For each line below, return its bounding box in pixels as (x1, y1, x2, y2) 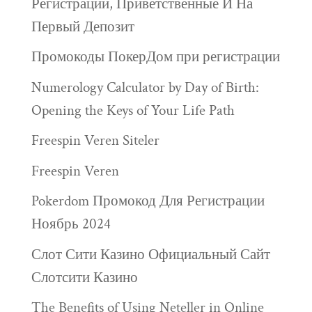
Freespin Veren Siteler (31, 131, 159, 150)
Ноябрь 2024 (31, 214, 111, 234)
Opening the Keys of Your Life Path (31, 100, 235, 120)
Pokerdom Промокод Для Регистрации (31, 192, 265, 211)
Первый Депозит (31, 17, 134, 36)
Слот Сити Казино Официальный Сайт (31, 244, 270, 264)
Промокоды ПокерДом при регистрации (31, 47, 280, 67)
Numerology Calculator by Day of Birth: (31, 77, 259, 97)
